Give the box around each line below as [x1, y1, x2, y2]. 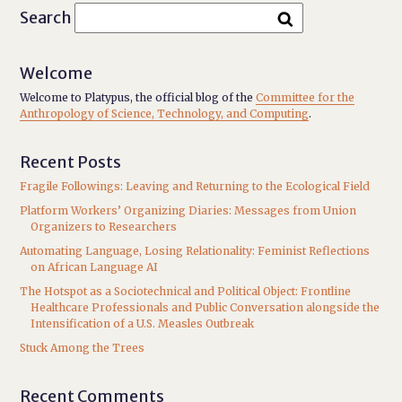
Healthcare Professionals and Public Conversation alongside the [31, 301, 380, 314]
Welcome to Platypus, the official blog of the [20, 91, 257, 104]
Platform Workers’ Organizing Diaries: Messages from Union [20, 204, 357, 217]
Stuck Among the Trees [20, 341, 145, 354]
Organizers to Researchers [31, 220, 178, 233]
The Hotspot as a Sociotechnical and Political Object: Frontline [20, 284, 352, 298]
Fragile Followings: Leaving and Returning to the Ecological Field [20, 179, 371, 193]
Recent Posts [20, 152, 122, 172]
